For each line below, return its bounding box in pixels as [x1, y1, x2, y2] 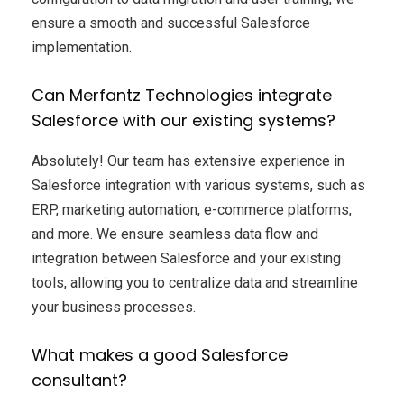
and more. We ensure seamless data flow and [32, 225, 318, 243]
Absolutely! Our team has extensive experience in [32, 151, 344, 170]
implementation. [32, 38, 132, 56]
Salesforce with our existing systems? [32, 108, 335, 132]
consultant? [32, 368, 127, 391]
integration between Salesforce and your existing [32, 249, 341, 267]
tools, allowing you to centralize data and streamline [32, 273, 358, 291]
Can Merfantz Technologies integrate [32, 83, 332, 106]
